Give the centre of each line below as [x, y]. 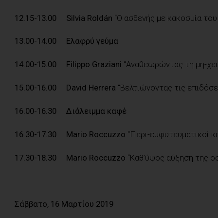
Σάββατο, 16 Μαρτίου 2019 [64, 204]
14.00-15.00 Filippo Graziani [68, 64]
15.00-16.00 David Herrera [65, 88]
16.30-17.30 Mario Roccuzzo [71, 134]
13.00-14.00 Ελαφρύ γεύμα [66, 41]
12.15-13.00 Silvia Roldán [64, 18]
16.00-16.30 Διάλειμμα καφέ [71, 111]
